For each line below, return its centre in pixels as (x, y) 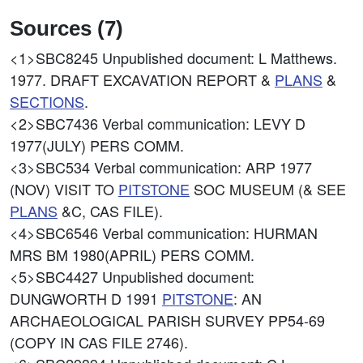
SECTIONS (47, 101)
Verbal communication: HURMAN (210, 233)
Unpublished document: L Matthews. (220, 58)
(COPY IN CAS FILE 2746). (99, 342)
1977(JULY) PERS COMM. (97, 145)
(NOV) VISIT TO (64, 189)
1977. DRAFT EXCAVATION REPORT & (142, 79)
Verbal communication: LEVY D (204, 123)
